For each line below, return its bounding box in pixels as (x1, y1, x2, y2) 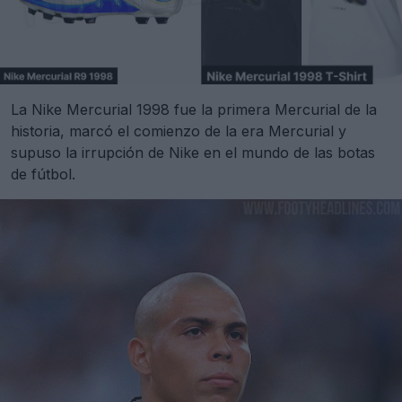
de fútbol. (11, 165, 75, 184)
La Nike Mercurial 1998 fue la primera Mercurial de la (11, 100, 377, 119)
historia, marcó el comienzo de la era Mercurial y (11, 122, 346, 141)
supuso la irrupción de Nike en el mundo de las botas (11, 144, 375, 162)
